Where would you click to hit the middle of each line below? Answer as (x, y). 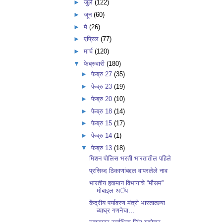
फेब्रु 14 (103, 136)
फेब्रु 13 (103, 148)
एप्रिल (92, 39)
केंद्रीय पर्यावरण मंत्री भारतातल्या (127, 203)
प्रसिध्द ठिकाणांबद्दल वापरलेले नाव (129, 171)
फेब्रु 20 (103, 99)
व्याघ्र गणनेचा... (116, 210)
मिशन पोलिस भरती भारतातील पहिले (130, 159)
